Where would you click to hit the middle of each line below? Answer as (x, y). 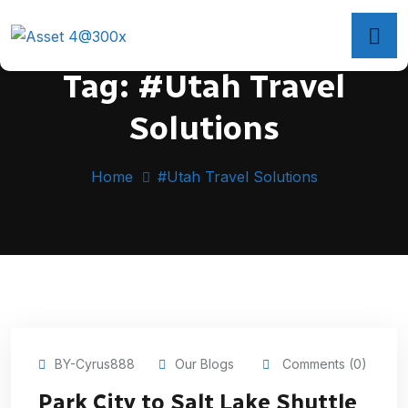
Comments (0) (323, 363)
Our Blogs (204, 363)
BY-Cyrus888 (95, 363)
